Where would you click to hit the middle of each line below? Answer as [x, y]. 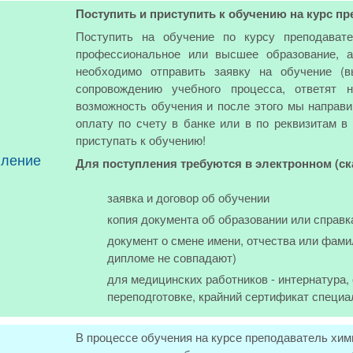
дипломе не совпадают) [172, 257]
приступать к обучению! [141, 140]
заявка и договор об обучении [188, 197]
